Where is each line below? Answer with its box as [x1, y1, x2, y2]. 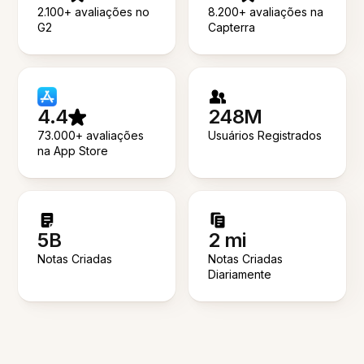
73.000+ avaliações [37, 128, 145, 143]
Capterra [208, 20, 255, 35]
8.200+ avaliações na [208, 5, 323, 19]
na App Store [37, 144, 109, 158]
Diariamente [208, 267, 271, 282]
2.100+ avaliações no [37, 5, 150, 19]
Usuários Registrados [208, 128, 322, 143]
